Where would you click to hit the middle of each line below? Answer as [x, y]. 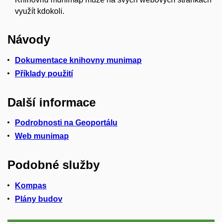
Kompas [31, 185]
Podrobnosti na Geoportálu [66, 123]
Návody [29, 40]
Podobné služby [54, 165]
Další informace [52, 102]
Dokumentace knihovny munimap [78, 60]
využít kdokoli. [40, 11]
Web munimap [42, 136]
